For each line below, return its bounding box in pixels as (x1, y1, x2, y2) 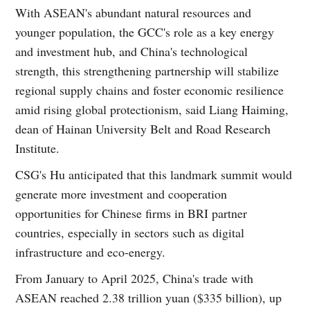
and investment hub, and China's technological (15, 42, 248, 60)
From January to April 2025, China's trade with (15, 269, 254, 286)
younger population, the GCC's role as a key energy (15, 23, 275, 40)
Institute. (15, 139, 60, 156)
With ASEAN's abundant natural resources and (15, 3, 252, 21)
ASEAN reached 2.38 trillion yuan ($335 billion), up (15, 289, 282, 306)
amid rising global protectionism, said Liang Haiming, (15, 100, 289, 118)
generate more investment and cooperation (15, 185, 228, 202)
